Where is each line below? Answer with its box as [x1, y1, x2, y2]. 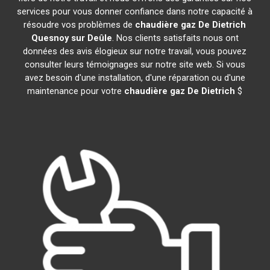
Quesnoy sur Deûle [31, 33, 112, 43]
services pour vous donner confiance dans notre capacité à [17, 6, 253, 17]
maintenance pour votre [27, 86, 125, 96]
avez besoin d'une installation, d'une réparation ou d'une [24, 72, 245, 83]
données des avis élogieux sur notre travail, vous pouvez [23, 46, 247, 57]
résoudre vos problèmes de [24, 19, 136, 30]
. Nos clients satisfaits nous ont [111, 33, 239, 43]
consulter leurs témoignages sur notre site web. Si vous [24, 59, 245, 70]
